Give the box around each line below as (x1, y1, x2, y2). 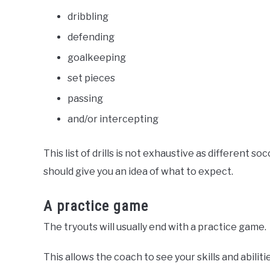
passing (67, 93, 103, 104)
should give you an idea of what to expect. (43, 166, 233, 177)
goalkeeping (67, 52, 126, 63)
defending (67, 31, 115, 43)
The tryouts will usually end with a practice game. (43, 221, 266, 233)
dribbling (67, 11, 108, 22)
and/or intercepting (67, 113, 159, 125)
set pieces (67, 72, 115, 84)
